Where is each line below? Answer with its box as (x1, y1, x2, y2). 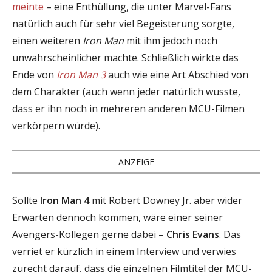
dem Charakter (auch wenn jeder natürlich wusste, (12, 84, 240, 98)
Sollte (12, 193, 40, 207)
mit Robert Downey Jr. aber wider (89, 193, 242, 207)
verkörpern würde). (12, 118, 100, 132)
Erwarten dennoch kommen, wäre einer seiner (12, 210, 223, 224)
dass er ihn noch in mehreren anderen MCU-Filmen (12, 101, 245, 115)
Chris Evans (166, 227, 219, 241)
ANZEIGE (118, 155, 154, 168)
